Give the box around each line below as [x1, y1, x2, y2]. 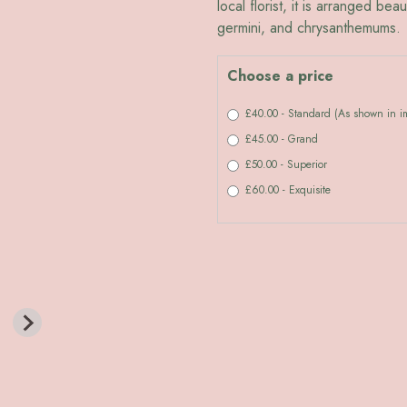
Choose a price [227, 65, 333, 86]
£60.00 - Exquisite [245, 182, 331, 199]
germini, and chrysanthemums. [217, 17, 401, 39]
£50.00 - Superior [245, 156, 327, 174]
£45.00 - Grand [245, 131, 318, 148]
